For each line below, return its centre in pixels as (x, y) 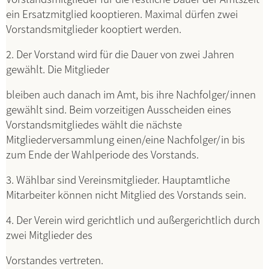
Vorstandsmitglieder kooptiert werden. (94, 29)
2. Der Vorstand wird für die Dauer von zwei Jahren (120, 54)
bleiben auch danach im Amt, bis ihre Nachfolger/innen (131, 94)
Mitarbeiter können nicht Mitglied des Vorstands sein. (126, 194)
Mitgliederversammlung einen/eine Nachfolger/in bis (125, 139)
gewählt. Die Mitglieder (58, 69)
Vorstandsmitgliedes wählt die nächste (94, 124)
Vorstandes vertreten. (55, 260)
